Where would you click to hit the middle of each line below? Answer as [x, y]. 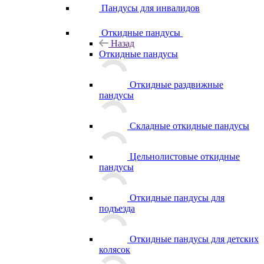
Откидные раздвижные [176, 85]
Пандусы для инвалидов [151, 8]
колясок [115, 250]
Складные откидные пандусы [189, 126]
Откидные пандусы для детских [194, 239]
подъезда [117, 208]
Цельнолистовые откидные [185, 156]
